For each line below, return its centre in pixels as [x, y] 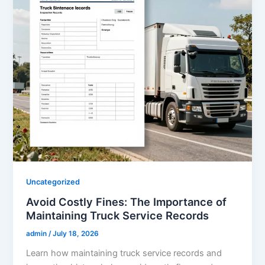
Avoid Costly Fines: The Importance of [127, 202]
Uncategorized [53, 182]
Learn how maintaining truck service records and [124, 253]
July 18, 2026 [76, 234]
